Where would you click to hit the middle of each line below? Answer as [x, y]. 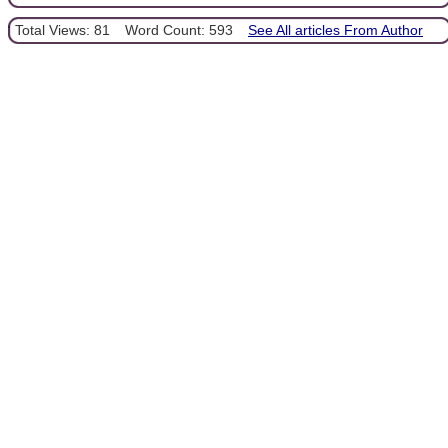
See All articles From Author [335, 30]
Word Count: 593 [179, 30]
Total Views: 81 [62, 30]
